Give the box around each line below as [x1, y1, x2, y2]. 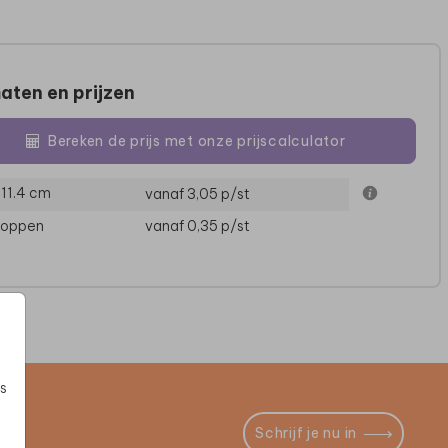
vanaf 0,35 [144, 217, 221, 236]
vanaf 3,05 [144, 185, 221, 204]
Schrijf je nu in [255, 424, 358, 443]
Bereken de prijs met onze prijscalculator [47, 131, 346, 150]
